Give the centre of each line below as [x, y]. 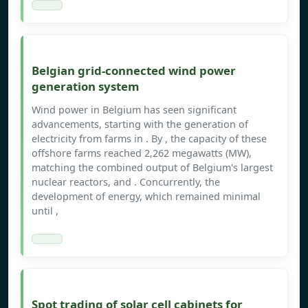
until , [45, 211]
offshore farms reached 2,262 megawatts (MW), [142, 153]
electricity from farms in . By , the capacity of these [149, 139]
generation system [85, 87]
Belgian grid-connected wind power [134, 71]
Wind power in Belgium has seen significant [134, 110]
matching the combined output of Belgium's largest [152, 168]
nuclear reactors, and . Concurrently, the [126, 182]
